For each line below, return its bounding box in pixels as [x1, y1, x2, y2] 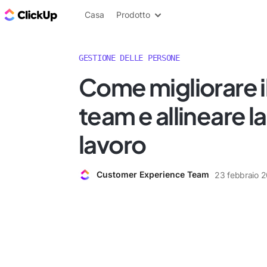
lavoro [79, 129, 146, 159]
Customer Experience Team [97, 169, 209, 179]
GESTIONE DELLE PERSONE [79, 53, 180, 63]
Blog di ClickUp [60, 8, 131, 21]
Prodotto [116, 10, 150, 20]
